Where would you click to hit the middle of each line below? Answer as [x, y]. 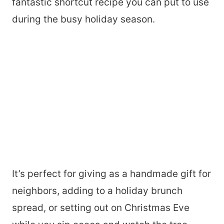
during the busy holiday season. [83, 19]
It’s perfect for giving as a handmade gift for [111, 174]
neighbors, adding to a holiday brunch [97, 191]
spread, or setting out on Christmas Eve [101, 208]
